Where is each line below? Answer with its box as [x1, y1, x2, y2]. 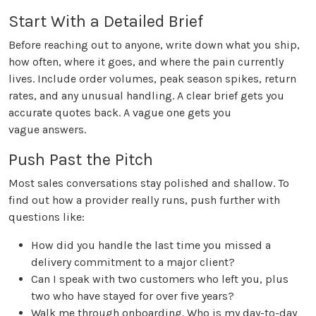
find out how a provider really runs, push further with [8, 193, 280, 207]
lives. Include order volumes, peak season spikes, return [8, 72, 296, 86]
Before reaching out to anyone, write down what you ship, [8, 38, 300, 52]
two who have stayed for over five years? [31, 289, 234, 303]
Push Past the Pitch [8, 150, 153, 170]
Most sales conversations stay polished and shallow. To [8, 176, 289, 190]
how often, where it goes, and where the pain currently [8, 55, 284, 69]
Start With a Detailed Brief [8, 11, 203, 32]
